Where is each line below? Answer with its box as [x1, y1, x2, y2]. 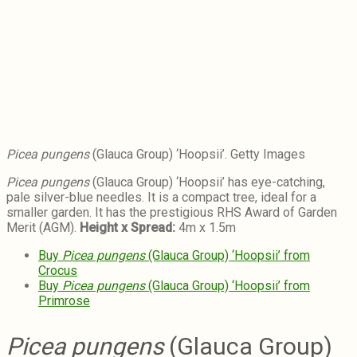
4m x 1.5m [175, 220, 236, 236]
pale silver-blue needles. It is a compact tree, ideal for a [6, 190, 316, 206]
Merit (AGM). [6, 220, 80, 236]
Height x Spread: [80, 220, 175, 236]
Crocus [38, 263, 77, 279]
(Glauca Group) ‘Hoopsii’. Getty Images [89, 147, 305, 163]
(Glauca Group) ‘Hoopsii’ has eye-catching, [89, 175, 325, 190]
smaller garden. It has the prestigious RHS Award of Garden [6, 205, 337, 221]
